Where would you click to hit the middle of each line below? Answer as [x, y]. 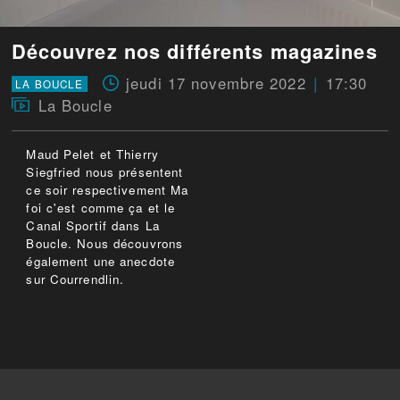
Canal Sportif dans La [93, 226]
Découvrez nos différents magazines [194, 51]
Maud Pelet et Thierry [92, 154]
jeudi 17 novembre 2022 [216, 83]
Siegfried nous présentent [105, 172]
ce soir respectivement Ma [108, 190]
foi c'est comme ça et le [101, 208]
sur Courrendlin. [75, 279]
